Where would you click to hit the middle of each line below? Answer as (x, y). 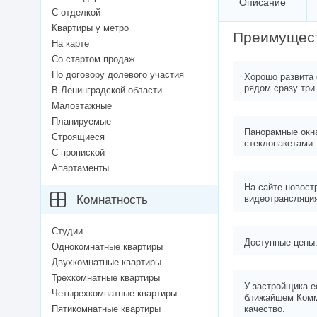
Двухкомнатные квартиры (106, 263)
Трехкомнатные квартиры (106, 278)
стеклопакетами (278, 144)
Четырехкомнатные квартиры (114, 294)
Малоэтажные (82, 106)
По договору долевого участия (118, 75)
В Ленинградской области (107, 91)
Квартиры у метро (90, 28)
